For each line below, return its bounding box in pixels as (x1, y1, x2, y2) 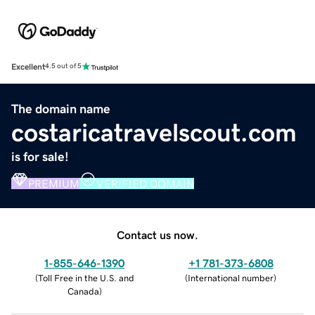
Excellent (11, 62, 45, 71)
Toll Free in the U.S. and (37, 273, 134, 283)
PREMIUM (28, 177, 79, 189)
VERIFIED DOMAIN (96, 177, 194, 189)
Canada (67, 286, 99, 296)
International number (188, 273, 274, 283)
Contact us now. (117, 229, 198, 240)
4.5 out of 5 (45, 63, 82, 70)
